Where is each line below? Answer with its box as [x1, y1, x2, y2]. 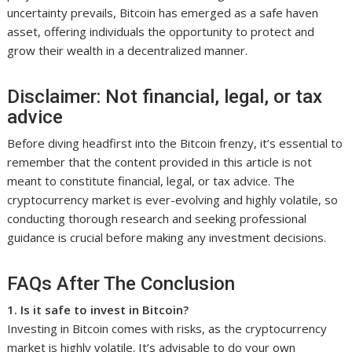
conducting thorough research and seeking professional [7, 211, 307, 227]
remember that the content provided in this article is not [7, 154, 313, 170]
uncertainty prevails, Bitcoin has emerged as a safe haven [7, 5, 319, 21]
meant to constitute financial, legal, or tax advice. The [7, 173, 295, 189]
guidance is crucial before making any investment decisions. [7, 229, 327, 246]
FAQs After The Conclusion [7, 273, 236, 295]
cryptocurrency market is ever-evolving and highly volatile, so [7, 192, 339, 208]
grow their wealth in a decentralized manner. [7, 42, 248, 59]
